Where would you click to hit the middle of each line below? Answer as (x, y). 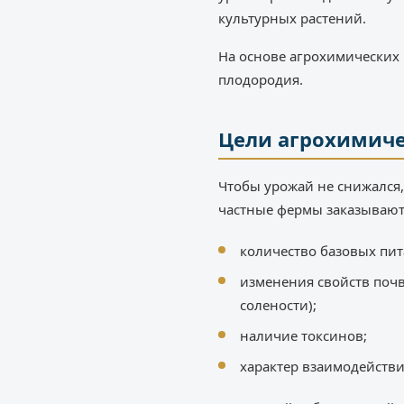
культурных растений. (292, 18)
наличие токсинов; (303, 336)
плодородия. (261, 80)
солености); (278, 305)
